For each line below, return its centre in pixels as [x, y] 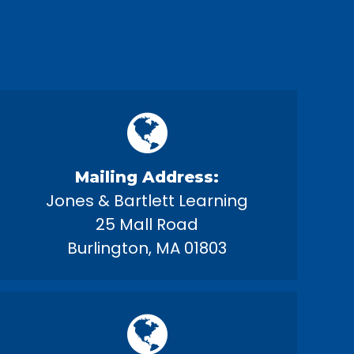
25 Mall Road [147, 224]
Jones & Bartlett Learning [147, 201]
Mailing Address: [147, 177]
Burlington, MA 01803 [147, 248]
